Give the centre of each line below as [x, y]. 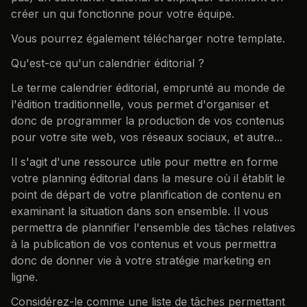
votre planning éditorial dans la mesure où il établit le [148, 178]
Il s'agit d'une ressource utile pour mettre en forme [145, 161]
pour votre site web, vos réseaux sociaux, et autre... [147, 137]
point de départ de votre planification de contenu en [146, 194]
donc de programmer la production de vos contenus [148, 120]
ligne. [24, 277]
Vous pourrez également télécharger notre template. [148, 38]
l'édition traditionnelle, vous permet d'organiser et [140, 104]
